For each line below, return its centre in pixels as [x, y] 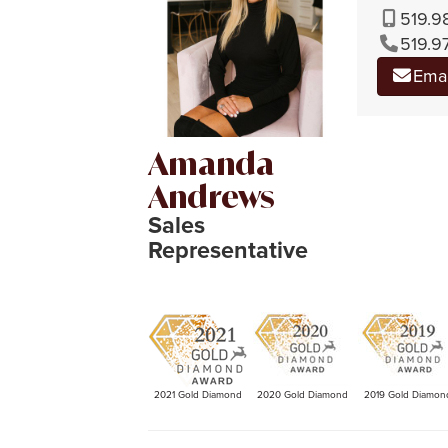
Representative [227, 250]
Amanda [210, 163]
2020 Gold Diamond [303, 394]
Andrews [211, 196]
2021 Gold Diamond [197, 394]
